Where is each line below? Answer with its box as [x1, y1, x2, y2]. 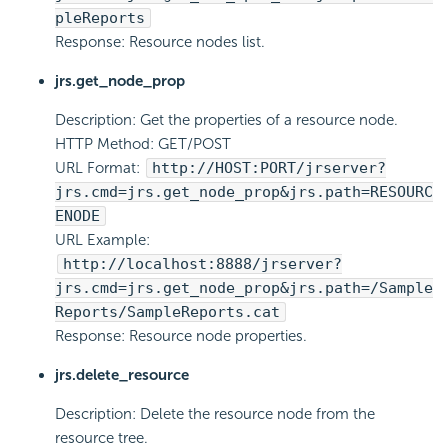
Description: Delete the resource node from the [55, 405, 375, 424]
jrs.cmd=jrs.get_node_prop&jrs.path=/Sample [55, 279, 433, 298]
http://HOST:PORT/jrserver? [152, 159, 386, 178]
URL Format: [55, 159, 144, 178]
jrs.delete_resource [55, 366, 189, 385]
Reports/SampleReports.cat [55, 303, 280, 322]
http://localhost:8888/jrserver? [63, 255, 342, 274]
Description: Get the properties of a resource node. [55, 111, 398, 130]
